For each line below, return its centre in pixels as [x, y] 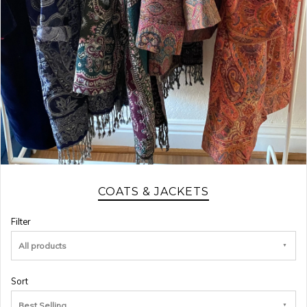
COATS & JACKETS [153, 191]
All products [42, 245]
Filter [21, 221]
